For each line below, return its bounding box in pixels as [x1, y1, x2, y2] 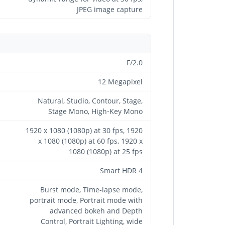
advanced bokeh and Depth [50, 205, 143, 215]
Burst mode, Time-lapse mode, [40, 184, 143, 194]
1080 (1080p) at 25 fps [69, 146, 143, 156]
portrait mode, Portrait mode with [30, 195, 143, 205]
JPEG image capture [77, 4, 143, 14]
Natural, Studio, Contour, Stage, [38, 95, 143, 105]
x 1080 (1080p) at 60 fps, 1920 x [38, 136, 143, 146]
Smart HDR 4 [100, 165, 143, 175]
